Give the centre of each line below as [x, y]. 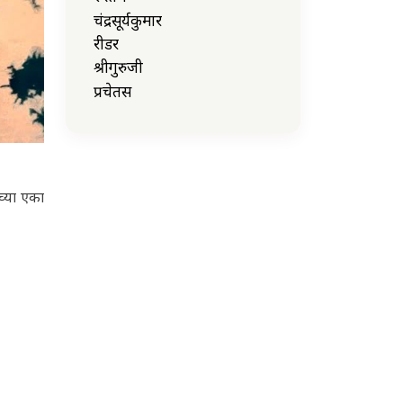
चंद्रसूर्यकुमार [128, 20]
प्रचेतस [112, 91]
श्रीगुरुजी [118, 67]
